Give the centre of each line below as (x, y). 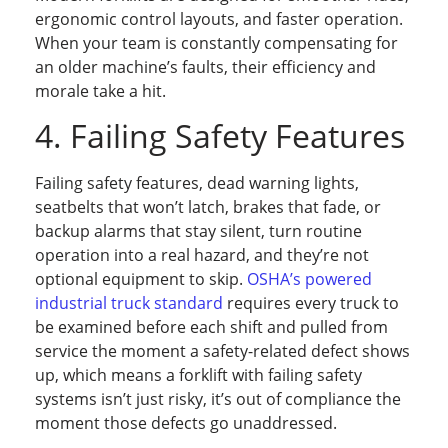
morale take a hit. (100, 91)
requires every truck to (311, 303)
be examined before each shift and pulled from (211, 327)
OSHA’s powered (309, 279)
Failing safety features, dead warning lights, (197, 183)
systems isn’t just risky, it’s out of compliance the (218, 399)
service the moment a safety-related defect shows (222, 351)
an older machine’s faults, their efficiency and (205, 67)
